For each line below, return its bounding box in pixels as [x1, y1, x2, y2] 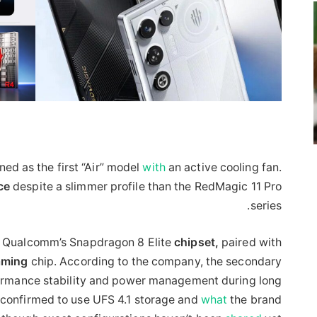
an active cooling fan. [165, 160, 282, 174]
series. [250, 198, 282, 212]
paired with [218, 235, 282, 249]
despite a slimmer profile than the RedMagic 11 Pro [10, 179, 282, 193]
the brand [227, 292, 282, 306]
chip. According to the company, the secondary [28, 254, 282, 268]
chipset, [174, 235, 219, 249]
